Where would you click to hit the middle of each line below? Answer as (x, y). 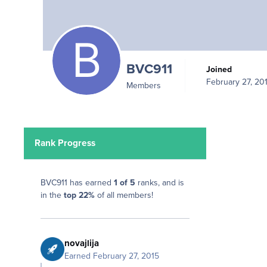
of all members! (124, 195)
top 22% (79, 195)
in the (52, 195)
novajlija (82, 243)
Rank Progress (65, 143)
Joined (221, 69)
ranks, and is (160, 183)
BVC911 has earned (77, 183)
